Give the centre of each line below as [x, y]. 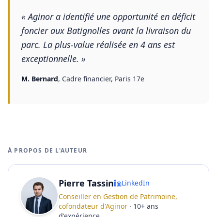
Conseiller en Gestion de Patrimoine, [118, 196]
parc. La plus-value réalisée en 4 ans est [98, 45]
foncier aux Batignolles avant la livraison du [106, 31]
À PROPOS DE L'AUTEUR [47, 150]
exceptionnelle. [50, 59]
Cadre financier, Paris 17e [103, 79]
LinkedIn [136, 183]
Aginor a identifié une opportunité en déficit [112, 16]
